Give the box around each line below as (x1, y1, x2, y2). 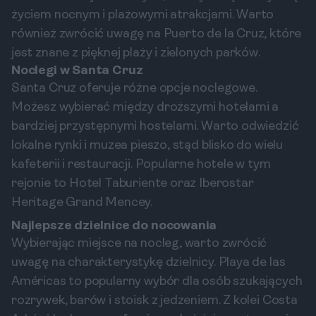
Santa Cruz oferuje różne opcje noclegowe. (11, 82, 257, 95)
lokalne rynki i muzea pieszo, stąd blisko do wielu (11, 139, 284, 152)
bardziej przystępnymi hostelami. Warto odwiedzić (11, 120, 299, 133)
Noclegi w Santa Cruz (11, 64, 143, 78)
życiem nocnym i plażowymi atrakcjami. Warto (11, 8, 274, 22)
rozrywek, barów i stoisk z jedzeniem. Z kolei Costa (11, 294, 298, 308)
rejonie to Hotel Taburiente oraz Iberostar (11, 177, 254, 190)
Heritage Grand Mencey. (11, 196, 153, 209)
